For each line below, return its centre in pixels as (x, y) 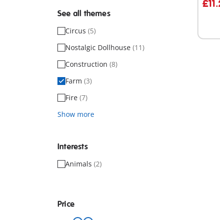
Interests (73, 147)
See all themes (84, 14)
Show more (76, 114)
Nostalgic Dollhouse (99, 47)
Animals (80, 164)
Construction (87, 64)
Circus (77, 31)
